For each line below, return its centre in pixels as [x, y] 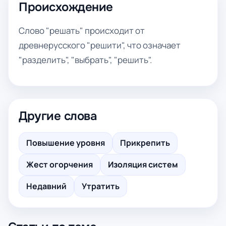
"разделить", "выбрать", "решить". [85, 60]
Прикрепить [145, 143]
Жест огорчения [60, 164]
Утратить [101, 186]
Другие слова [58, 116]
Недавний [46, 186]
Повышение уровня [66, 143]
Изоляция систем [143, 164]
